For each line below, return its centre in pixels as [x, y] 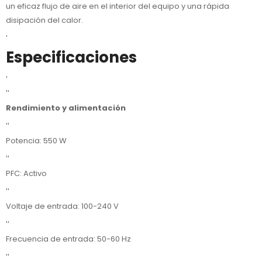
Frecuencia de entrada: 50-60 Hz [68, 239]
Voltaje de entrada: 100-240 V [62, 206]
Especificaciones [71, 58]
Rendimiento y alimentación [66, 108]
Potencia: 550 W [36, 140]
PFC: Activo [26, 174]
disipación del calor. [44, 20]
